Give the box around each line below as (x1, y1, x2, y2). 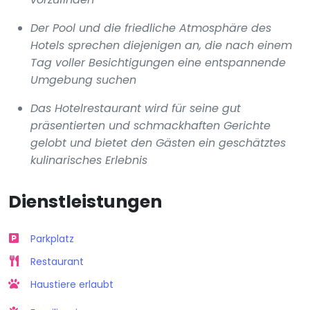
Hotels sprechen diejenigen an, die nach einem (30, 37, 292, 53)
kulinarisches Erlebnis (30, 152, 147, 168)
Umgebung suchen (30, 71, 136, 88)
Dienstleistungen (8, 189, 162, 214)
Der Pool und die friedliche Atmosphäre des (30, 19, 271, 36)
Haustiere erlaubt (30, 277, 113, 291)
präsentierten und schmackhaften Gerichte (30, 117, 271, 134)
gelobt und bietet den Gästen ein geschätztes (30, 134, 286, 151)
